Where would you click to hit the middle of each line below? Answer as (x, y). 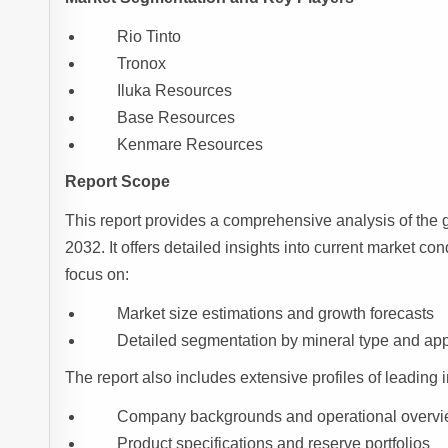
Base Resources (176, 118)
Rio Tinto (149, 37)
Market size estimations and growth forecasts (276, 314)
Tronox (142, 64)
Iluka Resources (175, 91)
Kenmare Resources (190, 145)
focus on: (97, 275)
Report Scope (118, 182)
